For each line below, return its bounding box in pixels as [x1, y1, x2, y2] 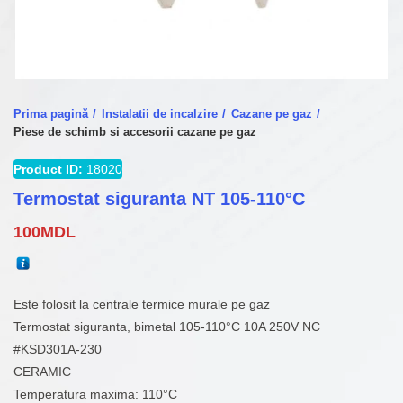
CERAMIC [13, 364, 71, 379]
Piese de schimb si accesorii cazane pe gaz [13, 125, 256, 139]
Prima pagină [13, 107, 88, 121]
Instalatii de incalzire [102, 107, 218, 121]
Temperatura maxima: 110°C [13, 387, 177, 401]
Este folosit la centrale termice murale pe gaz [13, 297, 270, 311]
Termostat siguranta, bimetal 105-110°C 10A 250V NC [13, 319, 320, 334]
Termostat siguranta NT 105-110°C [13, 189, 305, 209]
